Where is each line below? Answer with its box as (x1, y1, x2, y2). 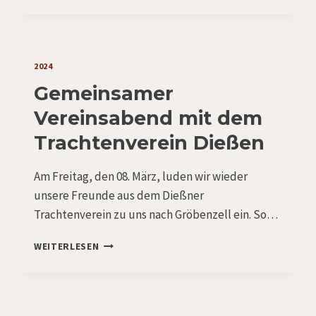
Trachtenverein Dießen (34, 131, 265, 155)
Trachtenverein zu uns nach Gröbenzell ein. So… (34, 207, 278, 223)
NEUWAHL (98, 8, 145, 21)
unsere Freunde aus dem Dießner (34, 188, 204, 204)
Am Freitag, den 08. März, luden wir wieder (34, 169, 248, 185)
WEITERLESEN (34, 241, 99, 253)
